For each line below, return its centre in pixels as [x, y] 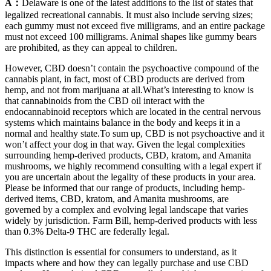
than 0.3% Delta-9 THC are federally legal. [87, 231]
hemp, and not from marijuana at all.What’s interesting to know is [129, 90]
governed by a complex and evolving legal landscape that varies [126, 209]
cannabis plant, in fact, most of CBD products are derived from [125, 79]
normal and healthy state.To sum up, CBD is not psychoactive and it [135, 133]
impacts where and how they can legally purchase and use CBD [127, 263]
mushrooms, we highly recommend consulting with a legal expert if [133, 166]
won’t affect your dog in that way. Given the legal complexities [125, 144]
